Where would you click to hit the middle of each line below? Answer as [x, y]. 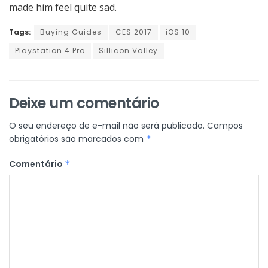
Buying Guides [71, 32]
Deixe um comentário [84, 103]
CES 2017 [134, 32]
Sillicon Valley [128, 51]
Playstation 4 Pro [50, 51]
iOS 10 [178, 32]
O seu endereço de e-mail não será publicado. [107, 126]
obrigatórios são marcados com [77, 139]
